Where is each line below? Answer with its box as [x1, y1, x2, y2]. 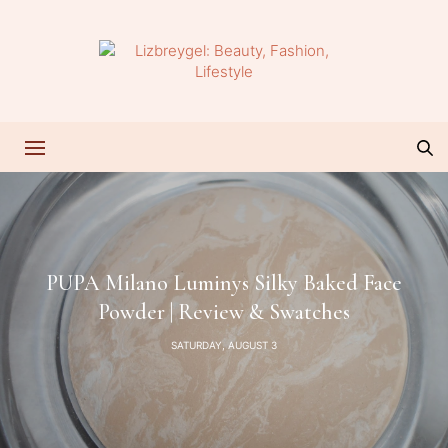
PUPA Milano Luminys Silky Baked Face [46, 269, 402, 296]
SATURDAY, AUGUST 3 [171, 338, 277, 351]
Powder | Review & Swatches [98, 298, 350, 325]
